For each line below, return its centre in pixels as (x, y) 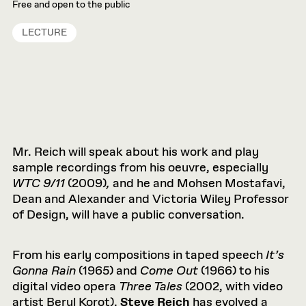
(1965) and (108, 271)
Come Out (169, 271)
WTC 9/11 (40, 184)
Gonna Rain (44, 271)
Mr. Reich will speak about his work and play (136, 152)
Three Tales (151, 287)
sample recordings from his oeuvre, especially (140, 168)
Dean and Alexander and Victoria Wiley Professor (151, 199)
